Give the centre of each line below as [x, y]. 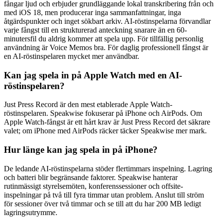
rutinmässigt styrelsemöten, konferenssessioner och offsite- [93, 186]
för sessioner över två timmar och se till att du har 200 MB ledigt [102, 203]
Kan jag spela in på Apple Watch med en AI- [93, 75]
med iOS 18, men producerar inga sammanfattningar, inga [92, 12]
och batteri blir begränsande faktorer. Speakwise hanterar [91, 177]
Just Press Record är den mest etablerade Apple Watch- [88, 105]
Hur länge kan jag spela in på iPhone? [81, 150]
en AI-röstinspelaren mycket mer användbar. [72, 56]
